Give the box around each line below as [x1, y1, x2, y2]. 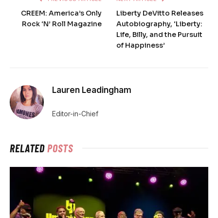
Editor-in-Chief [52, 109, 98, 118]
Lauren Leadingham [52, 85, 131, 95]
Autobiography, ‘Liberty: [116, 19, 202, 29]
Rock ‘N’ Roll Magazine [22, 19, 102, 29]
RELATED [10, 142, 48, 155]
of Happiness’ [116, 41, 165, 50]
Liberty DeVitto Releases [116, 9, 203, 18]
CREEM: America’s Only [21, 9, 102, 18]
